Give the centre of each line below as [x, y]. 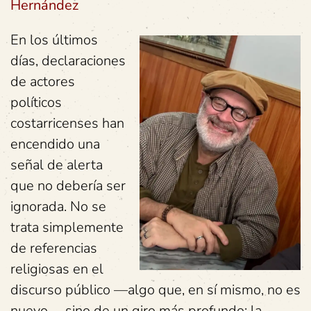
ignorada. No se [58, 207]
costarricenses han [67, 123]
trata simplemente [67, 227]
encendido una [55, 144]
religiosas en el [57, 269]
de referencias [54, 248]
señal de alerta [57, 165]
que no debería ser [68, 186]
